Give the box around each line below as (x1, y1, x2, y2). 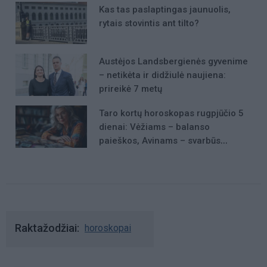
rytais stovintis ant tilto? (99, 17, 199, 29)
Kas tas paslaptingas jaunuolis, (99, 4, 231, 15)
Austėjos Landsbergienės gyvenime (99, 55, 248, 67)
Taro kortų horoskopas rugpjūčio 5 (99, 108, 244, 119)
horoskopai (85, 222, 131, 234)
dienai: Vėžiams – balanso (99, 122, 210, 133)
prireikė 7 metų (99, 83, 162, 94)
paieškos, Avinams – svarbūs (99, 135, 221, 147)
